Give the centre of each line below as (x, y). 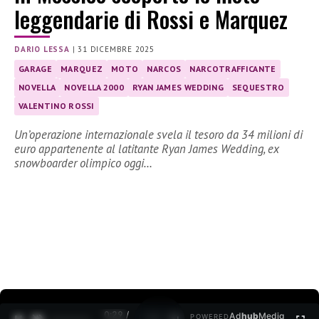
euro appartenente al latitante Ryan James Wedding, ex (147, 149)
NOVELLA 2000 (94, 88)
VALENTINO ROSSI (57, 106)
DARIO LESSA (42, 49)
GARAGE (35, 69)
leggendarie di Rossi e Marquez (151, 19)
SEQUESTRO (258, 88)
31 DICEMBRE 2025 (116, 49)
